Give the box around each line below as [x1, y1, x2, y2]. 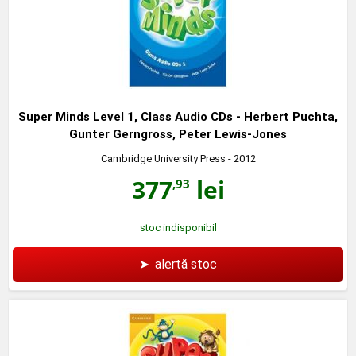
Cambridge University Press [100, 152, 226, 164]
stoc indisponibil [139, 221, 217, 234]
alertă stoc [155, 256, 217, 272]
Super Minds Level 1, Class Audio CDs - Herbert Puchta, [18, 109, 338, 124]
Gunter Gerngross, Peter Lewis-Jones [69, 126, 287, 141]
